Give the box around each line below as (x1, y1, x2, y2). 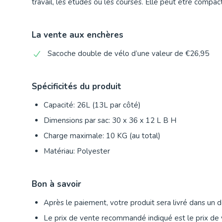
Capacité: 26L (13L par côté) (44, 100, 141, 111)
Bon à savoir (32, 178, 81, 190)
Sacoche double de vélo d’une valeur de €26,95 (48, 49, 209, 59)
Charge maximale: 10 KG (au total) (44, 131, 161, 141)
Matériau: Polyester (44, 146, 110, 157)
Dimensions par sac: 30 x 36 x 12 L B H (44, 115, 176, 126)
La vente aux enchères (32, 29, 123, 41)
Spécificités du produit (32, 81, 121, 93)
